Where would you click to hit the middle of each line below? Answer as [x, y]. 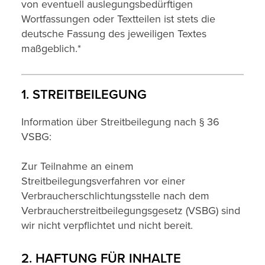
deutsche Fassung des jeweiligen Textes [114, 34]
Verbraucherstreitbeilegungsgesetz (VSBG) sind [131, 211]
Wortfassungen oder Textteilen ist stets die [118, 19]
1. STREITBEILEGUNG [84, 95]
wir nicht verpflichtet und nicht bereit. [107, 225]
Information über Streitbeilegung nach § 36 [120, 122]
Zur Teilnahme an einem [77, 166]
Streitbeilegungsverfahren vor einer [103, 181]
